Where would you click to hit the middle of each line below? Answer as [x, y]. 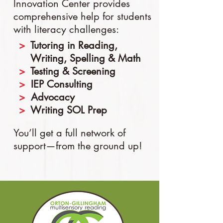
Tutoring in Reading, [71, 45]
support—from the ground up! [78, 146]
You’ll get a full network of [69, 133]
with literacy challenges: [66, 29]
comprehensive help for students [82, 16]
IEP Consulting [59, 84]
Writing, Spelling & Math [80, 58]
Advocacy [50, 97]
